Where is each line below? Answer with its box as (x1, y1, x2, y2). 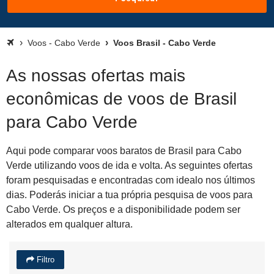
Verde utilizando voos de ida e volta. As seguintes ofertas (6, 160, 253, 171)
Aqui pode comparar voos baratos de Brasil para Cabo (6, 146, 242, 156)
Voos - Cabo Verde (28, 38, 100, 48)
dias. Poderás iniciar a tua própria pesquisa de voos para (6, 190, 253, 200)
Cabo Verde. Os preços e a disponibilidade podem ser (6, 204, 240, 215)
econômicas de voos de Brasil (6, 89, 237, 108)
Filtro (34, 255, 54, 264)
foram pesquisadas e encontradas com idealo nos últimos (6, 175, 255, 185)
